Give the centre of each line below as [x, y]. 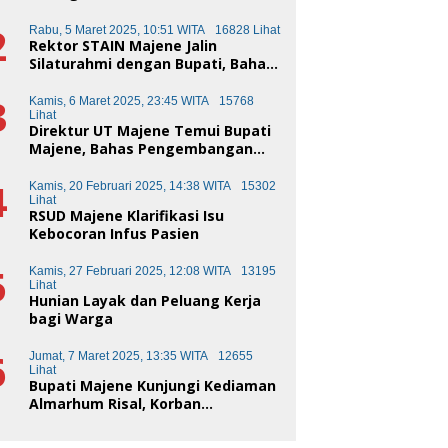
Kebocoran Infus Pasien [114, 234]
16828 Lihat [248, 30]
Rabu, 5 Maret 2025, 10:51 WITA [117, 30]
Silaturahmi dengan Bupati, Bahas [152, 64]
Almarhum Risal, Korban [115, 404]
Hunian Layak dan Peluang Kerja [145, 301]
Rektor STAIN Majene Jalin [123, 46]
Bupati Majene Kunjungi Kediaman [153, 386]
